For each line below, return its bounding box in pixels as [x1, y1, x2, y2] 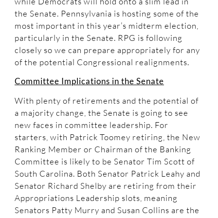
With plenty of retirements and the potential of [15, 95, 199, 106]
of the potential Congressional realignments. [15, 56, 189, 67]
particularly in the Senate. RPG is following [15, 32, 182, 43]
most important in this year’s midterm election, [15, 20, 199, 31]
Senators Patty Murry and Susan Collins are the [15, 204, 200, 215]
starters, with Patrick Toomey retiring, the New [15, 131, 200, 142]
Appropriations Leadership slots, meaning [15, 192, 178, 203]
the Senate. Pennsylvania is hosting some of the [15, 8, 199, 18]
